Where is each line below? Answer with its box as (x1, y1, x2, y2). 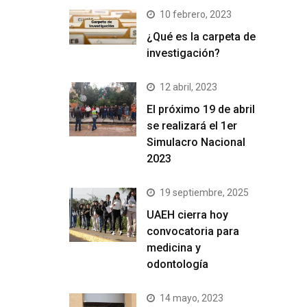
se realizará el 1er (147, 119, 237, 133)
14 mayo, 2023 (160, 293, 223, 304)
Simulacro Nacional (147, 136, 245, 149)
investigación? (147, 47, 220, 60)
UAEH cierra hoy (147, 208, 228, 222)
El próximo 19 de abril (147, 103, 255, 116)
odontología (147, 258, 211, 271)
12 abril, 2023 (160, 82, 217, 93)
